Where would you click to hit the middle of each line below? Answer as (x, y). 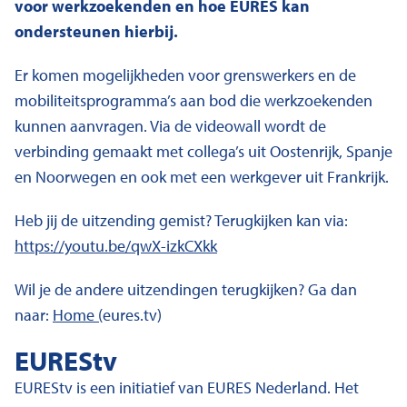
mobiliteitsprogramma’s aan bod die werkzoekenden (194, 100)
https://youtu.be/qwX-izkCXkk (116, 246)
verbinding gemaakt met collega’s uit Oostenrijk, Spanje (203, 151)
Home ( (78, 315)
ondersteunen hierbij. (96, 31)
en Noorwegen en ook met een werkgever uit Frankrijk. (202, 177)
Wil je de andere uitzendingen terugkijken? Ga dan (186, 289)
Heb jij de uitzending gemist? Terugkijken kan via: (181, 220)
